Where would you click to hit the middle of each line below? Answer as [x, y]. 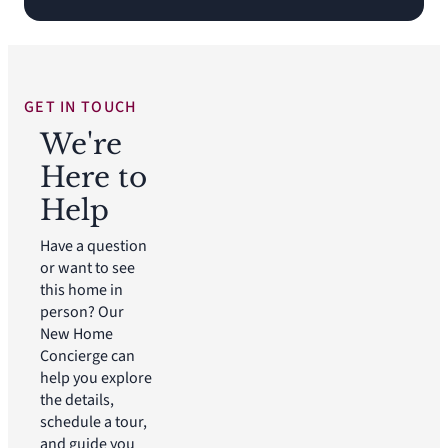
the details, [77, 399]
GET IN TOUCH [81, 106]
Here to [93, 177]
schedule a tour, [93, 421]
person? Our [82, 311]
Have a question [93, 245]
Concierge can [87, 355]
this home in [81, 289]
